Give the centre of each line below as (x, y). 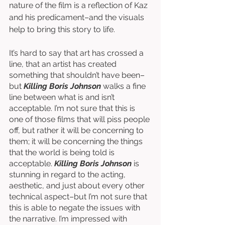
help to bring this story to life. (63, 29)
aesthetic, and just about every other (78, 185)
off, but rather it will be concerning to (77, 130)
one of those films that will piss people (80, 119)
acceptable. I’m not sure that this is (73, 108)
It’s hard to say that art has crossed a (77, 53)
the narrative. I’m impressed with (69, 218)
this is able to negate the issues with (76, 207)
